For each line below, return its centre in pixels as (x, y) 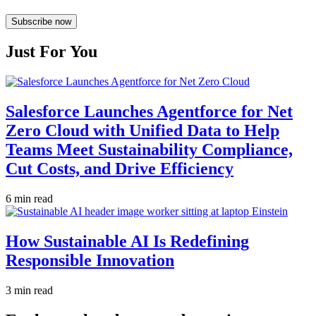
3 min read (29, 290)
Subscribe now (41, 21)
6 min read (29, 199)
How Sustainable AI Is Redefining (127, 242)
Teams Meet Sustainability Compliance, (149, 150)
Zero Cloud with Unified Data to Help (142, 131)
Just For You (51, 52)
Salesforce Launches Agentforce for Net (149, 112)
